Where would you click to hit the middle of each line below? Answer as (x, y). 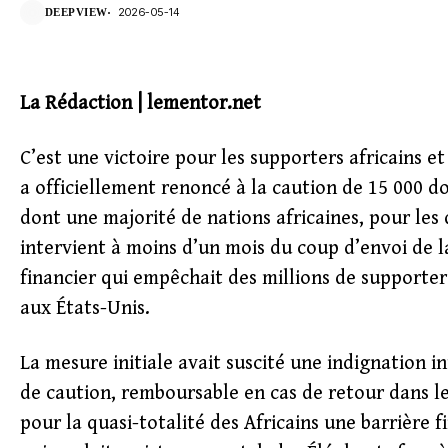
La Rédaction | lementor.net (140, 103)
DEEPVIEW (76, 12)
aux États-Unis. (85, 308)
